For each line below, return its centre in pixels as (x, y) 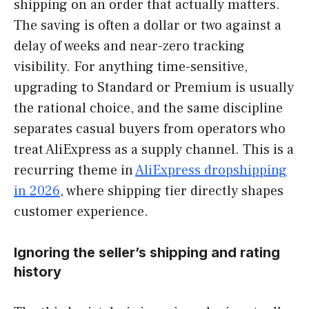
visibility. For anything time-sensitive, (131, 67)
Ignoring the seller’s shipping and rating (147, 252)
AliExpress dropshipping (211, 170)
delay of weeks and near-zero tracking (129, 46)
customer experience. (81, 211)
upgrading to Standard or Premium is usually (154, 87)
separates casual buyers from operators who (150, 129)
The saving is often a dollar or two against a (148, 25)
